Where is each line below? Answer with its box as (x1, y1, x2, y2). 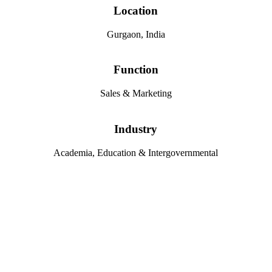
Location (114, 4, 158, 18)
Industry (114, 122, 158, 135)
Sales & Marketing (100, 88, 172, 99)
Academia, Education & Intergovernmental (53, 147, 219, 158)
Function (113, 63, 158, 76)
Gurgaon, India (106, 29, 165, 39)
